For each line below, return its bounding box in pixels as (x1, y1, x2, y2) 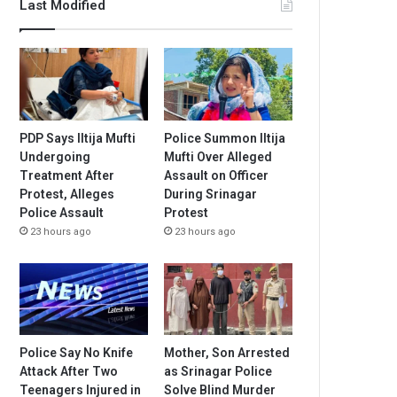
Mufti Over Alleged (164, 149, 273, 164)
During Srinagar (164, 186, 258, 201)
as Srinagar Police (164, 364, 273, 379)
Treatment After (19, 167, 115, 183)
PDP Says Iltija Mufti (19, 130, 136, 145)
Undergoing (19, 149, 91, 164)
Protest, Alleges (19, 186, 115, 201)
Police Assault (19, 205, 105, 220)
